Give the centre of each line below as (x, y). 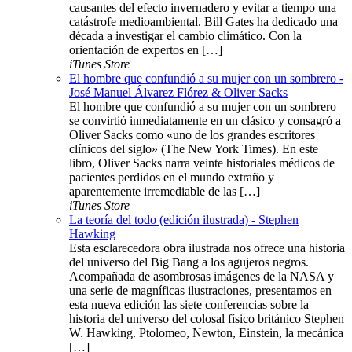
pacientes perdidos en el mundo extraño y (172, 178)
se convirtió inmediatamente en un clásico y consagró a (205, 121)
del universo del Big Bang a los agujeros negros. (189, 262)
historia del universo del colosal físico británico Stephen (207, 319)
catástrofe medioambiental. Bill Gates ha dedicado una (203, 22)
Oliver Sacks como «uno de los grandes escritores (192, 135)
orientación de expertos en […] (146, 50)
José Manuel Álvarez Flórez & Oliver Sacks (178, 93)
